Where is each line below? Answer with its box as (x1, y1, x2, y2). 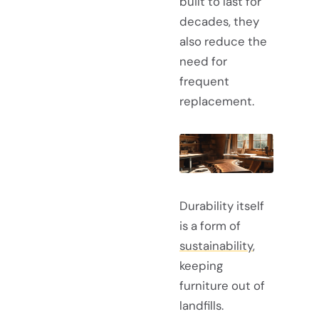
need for (179, 53, 227, 69)
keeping (179, 257, 223, 273)
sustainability (179, 237, 253, 253)
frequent (179, 73, 229, 89)
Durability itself (179, 197, 264, 214)
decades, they (179, 13, 259, 29)
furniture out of (179, 277, 265, 293)
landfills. (179, 297, 224, 313)
